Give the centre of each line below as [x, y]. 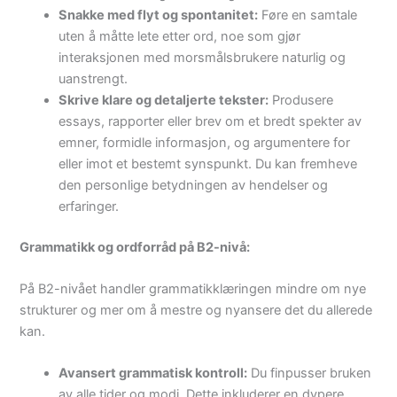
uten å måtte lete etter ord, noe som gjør [180, 36]
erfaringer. [89, 206]
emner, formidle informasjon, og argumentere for [205, 142]
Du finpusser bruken [310, 374]
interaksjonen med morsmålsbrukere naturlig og [202, 57]
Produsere [301, 100]
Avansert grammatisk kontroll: [153, 374]
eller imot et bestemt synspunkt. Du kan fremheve [208, 163]
